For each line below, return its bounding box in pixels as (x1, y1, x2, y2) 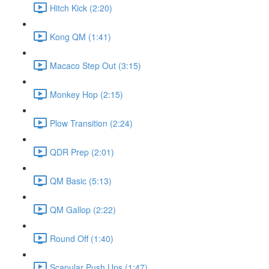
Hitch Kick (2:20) (50, 1, 112, 14)
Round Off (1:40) (50, 232, 113, 244)
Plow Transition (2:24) (50, 116, 133, 129)
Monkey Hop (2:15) (50, 88, 123, 100)
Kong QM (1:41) (50, 30, 111, 43)
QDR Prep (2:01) (50, 145, 114, 158)
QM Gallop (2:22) (50, 203, 116, 216)
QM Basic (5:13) (50, 174, 112, 187)
